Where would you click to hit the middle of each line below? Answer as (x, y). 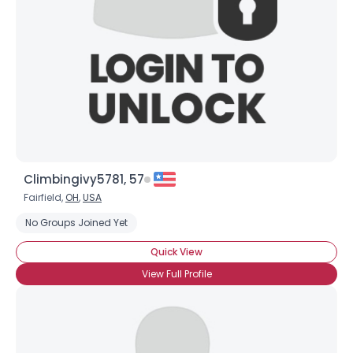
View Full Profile (176, 274)
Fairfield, (45, 197)
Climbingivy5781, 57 (84, 179)
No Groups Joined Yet (76, 223)
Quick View (176, 252)
